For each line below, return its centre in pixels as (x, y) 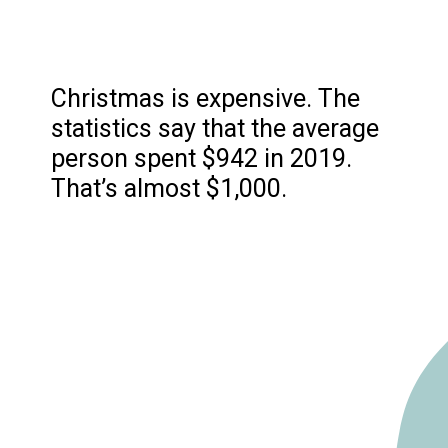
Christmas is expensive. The (206, 99)
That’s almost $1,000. (169, 189)
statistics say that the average (215, 129)
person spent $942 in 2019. (202, 159)
